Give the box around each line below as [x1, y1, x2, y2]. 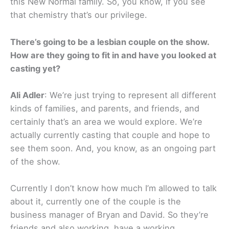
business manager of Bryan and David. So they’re [10, 210, 209, 220]
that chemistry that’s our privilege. [10, 10, 147, 20]
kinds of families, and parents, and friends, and [10, 103, 199, 113]
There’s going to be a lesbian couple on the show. [10, 36, 209, 47]
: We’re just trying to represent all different [44, 89, 216, 100]
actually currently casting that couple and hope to [10, 129, 210, 140]
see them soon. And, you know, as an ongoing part [10, 143, 216, 153]
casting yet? [10, 63, 60, 74]
